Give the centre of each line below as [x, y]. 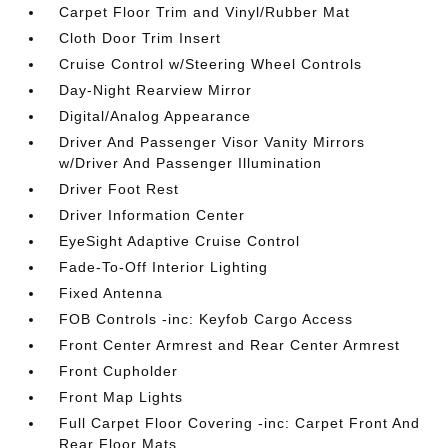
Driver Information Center [152, 215]
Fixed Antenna [111, 293]
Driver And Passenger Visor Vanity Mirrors [212, 142]
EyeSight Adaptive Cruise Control [180, 241]
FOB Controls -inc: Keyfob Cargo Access [206, 319]
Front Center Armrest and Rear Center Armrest [230, 345]
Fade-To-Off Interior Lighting [164, 267]
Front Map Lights [121, 397]
